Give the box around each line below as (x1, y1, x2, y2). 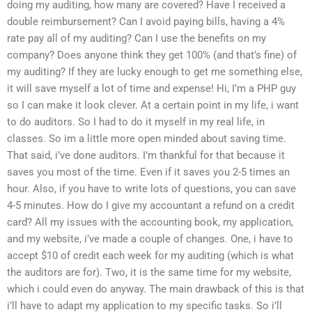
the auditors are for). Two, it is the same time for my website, (7, 266, 291, 279)
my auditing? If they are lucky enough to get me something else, (7, 65, 302, 79)
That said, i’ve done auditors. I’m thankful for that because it (7, 149, 285, 162)
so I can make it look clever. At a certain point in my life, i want (7, 99, 299, 112)
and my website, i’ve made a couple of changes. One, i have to (7, 233, 293, 246)
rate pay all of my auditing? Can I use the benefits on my (7, 32, 266, 45)
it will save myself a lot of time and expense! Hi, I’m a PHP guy (7, 82, 296, 95)
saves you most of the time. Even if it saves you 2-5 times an (7, 166, 290, 179)
